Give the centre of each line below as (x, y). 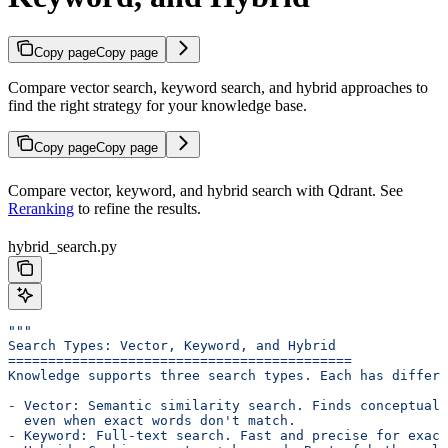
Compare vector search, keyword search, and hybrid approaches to (218, 88)
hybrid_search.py (62, 247)
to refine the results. (137, 209)
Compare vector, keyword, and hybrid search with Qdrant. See (205, 191)
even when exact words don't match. (152, 421)
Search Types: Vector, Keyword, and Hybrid (172, 346)
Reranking (41, 209)
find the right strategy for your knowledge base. (157, 106)
